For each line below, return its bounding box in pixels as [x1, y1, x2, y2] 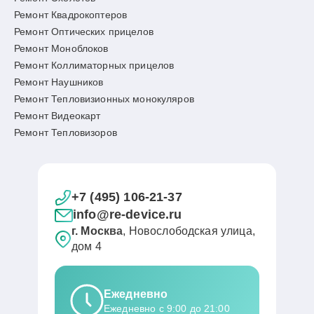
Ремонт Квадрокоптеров [14, 9, 128, 20]
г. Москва [71, 225, 123, 237]
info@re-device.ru [73, 207, 182, 221]
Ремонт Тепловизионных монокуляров [14, 93, 194, 104]
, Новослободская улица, [123, 225, 255, 237]
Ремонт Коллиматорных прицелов [14, 60, 175, 71]
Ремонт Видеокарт [14, 110, 101, 121]
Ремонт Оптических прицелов [14, 26, 153, 37]
